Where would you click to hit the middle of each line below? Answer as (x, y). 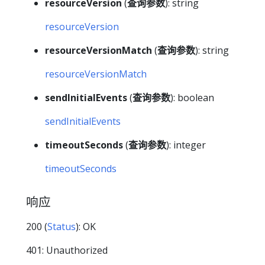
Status (62, 227)
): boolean (192, 97)
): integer (186, 145)
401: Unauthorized (67, 251)
